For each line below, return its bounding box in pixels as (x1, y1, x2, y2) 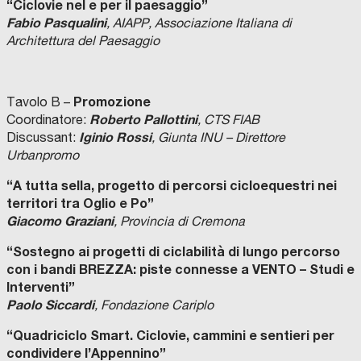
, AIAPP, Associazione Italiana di (106, 15, 292, 31)
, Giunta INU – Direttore (151, 130, 285, 145)
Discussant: (6, 130, 79, 145)
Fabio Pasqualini (6, 15, 106, 31)
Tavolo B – (6, 94, 73, 110)
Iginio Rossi (79, 129, 151, 145)
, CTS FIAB (197, 112, 259, 127)
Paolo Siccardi (6, 297, 94, 313)
